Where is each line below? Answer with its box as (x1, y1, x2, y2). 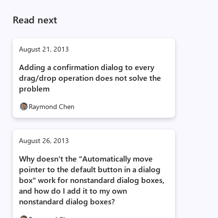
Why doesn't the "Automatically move (18, 153, 153, 163)
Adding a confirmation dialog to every (18, 62, 154, 72)
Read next (12, 13, 57, 26)
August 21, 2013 (18, 44, 69, 54)
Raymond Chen (28, 102, 74, 111)
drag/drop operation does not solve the (18, 73, 161, 83)
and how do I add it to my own (18, 185, 127, 196)
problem (18, 83, 50, 93)
